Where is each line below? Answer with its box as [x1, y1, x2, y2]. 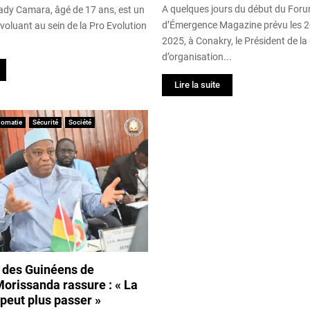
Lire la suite [174, 79, 220, 90]
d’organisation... [162, 51, 232, 62]
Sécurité [33, 118, 58, 126]
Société [69, 118, 91, 126]
